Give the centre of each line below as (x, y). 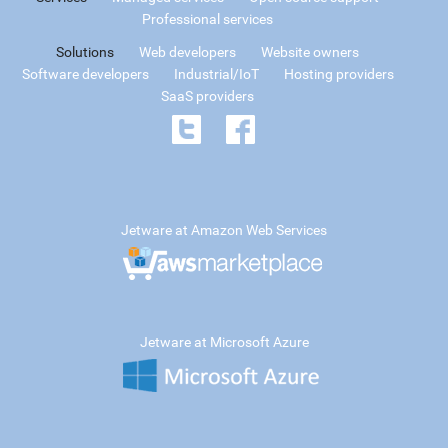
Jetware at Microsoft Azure (224, 342)
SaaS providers (207, 96)
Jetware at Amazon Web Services (224, 230)
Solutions (85, 52)
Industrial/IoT (216, 74)
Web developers (187, 52)
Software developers (85, 74)
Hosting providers (338, 74)
